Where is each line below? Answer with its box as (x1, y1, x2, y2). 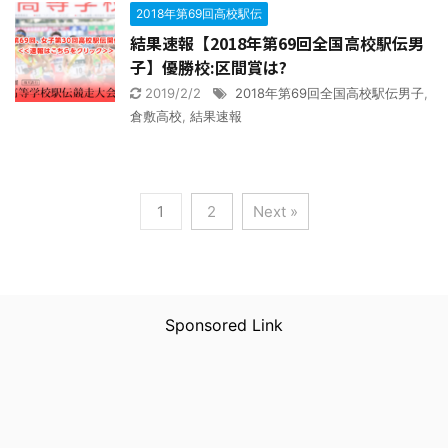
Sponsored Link (165, 314, 283, 335)
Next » (252, 201, 298, 221)
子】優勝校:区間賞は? (130, 54, 287, 79)
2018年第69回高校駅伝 (136, 5, 262, 21)
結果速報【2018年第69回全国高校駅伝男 (130, 30, 424, 55)
